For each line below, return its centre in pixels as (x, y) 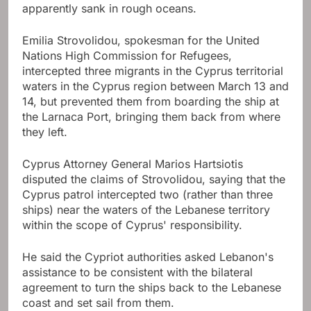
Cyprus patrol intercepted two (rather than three (148, 195)
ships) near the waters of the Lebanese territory (146, 210)
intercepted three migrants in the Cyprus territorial (153, 71)
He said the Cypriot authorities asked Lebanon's (148, 257)
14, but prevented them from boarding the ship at (151, 102)
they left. (45, 132)
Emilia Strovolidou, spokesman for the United (141, 41)
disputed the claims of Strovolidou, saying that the (154, 179)
